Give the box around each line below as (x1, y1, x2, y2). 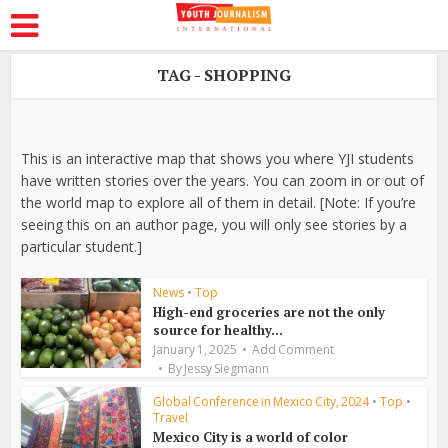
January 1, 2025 (153, 341, 238, 358)
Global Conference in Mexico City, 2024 (153, 393, 370, 410)
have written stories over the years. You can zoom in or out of (21, 171, 425, 190)
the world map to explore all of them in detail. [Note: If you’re (21, 193, 417, 212)
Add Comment (252, 341, 335, 358)
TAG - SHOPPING (157, 64, 291, 86)
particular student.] (21, 237, 143, 256)
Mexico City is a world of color (153, 428, 349, 446)
